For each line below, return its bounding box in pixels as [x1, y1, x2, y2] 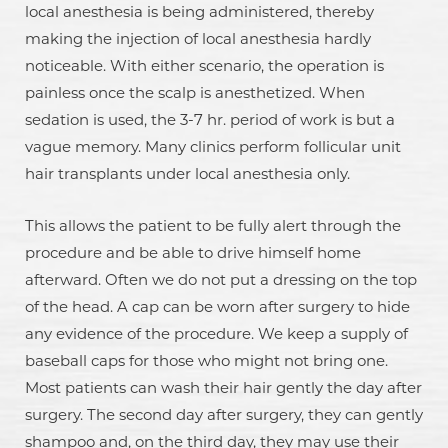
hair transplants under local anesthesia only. [25, 163, 350, 184]
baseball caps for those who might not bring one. [25, 350, 388, 371]
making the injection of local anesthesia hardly [25, 28, 371, 49]
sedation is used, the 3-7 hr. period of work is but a [25, 109, 395, 130]
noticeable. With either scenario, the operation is [25, 55, 384, 76]
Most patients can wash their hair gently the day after [25, 377, 422, 398]
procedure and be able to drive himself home [25, 242, 361, 263]
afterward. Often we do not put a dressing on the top [25, 269, 417, 290]
